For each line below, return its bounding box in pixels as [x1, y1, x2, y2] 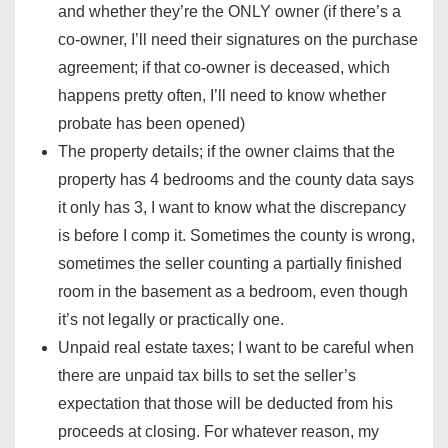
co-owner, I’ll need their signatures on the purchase [58, 31, 418, 49]
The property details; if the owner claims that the [58, 143, 395, 161]
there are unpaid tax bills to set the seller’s [58, 367, 356, 385]
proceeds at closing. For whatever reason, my [58, 423, 379, 441]
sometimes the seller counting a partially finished [58, 255, 402, 273]
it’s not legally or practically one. [58, 311, 284, 329]
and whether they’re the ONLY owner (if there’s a [58, 3, 401, 21]
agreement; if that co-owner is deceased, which [58, 59, 390, 77]
